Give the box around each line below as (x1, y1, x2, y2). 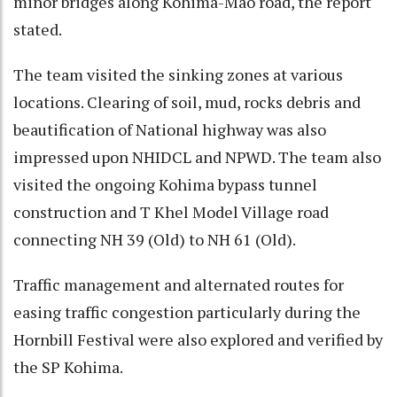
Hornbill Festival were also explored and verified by (13, 328, 383, 350)
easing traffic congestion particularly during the (13, 300, 361, 323)
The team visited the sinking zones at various (13, 63, 343, 85)
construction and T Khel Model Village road (13, 200, 329, 222)
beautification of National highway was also (13, 118, 326, 140)
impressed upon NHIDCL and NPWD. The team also (13, 145, 381, 167)
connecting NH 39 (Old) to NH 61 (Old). (13, 228, 296, 250)
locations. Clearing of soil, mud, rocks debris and (13, 90, 361, 113)
